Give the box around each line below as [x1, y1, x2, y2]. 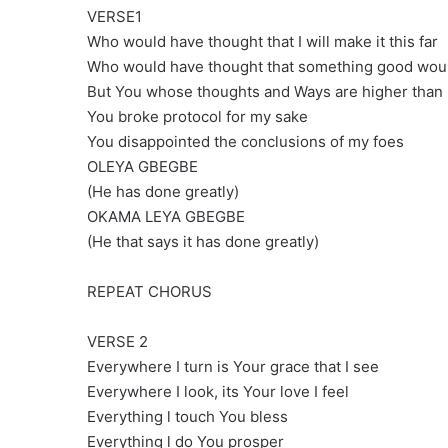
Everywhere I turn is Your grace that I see [87, 357, 379, 377]
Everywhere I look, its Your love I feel [87, 382, 349, 402]
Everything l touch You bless [87, 407, 288, 427]
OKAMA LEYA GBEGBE [87, 207, 245, 227]
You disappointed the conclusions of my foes [87, 132, 404, 152]
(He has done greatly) [87, 182, 239, 202]
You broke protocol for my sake [87, 107, 308, 127]
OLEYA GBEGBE [87, 157, 198, 177]
